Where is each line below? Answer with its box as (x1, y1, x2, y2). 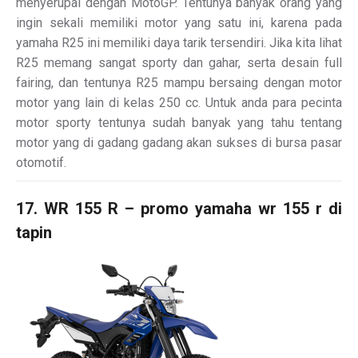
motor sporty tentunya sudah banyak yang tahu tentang (16, 114, 342, 130)
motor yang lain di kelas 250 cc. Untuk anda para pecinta (16, 94, 342, 110)
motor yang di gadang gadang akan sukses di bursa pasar (16, 134, 342, 150)
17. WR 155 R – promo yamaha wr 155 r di (16, 198, 342, 218)
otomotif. (16, 154, 66, 170)
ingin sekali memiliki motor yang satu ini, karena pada (16, 14, 342, 30)
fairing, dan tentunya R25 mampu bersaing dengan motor (16, 74, 342, 90)
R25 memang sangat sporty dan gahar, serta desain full (16, 54, 342, 70)
